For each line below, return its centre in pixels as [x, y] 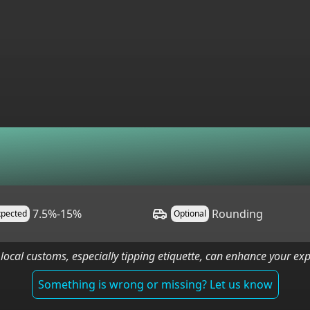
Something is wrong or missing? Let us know [155, 284]
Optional [190, 213]
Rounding [238, 214]
